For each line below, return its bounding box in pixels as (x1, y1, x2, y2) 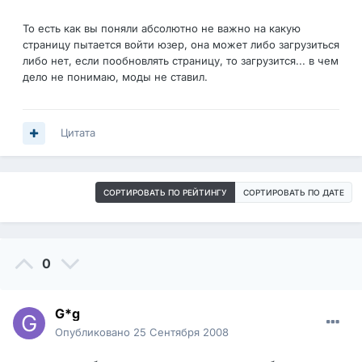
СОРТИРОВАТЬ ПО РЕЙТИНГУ (103, 187, 227, 198)
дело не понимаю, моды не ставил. (23, 70, 208, 84)
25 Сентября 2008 (133, 326, 229, 339)
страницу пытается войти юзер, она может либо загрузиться (23, 38, 339, 52)
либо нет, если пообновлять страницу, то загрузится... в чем (23, 54, 339, 68)
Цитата (61, 126, 95, 140)
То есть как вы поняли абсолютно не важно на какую (23, 22, 301, 36)
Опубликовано (55, 326, 133, 339)
